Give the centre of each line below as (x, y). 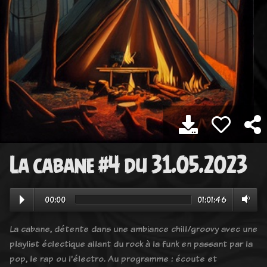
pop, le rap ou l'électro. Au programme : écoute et (113, 258)
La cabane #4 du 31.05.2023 (128, 165)
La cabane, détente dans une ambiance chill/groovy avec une (133, 228)
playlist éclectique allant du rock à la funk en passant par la (131, 243)
